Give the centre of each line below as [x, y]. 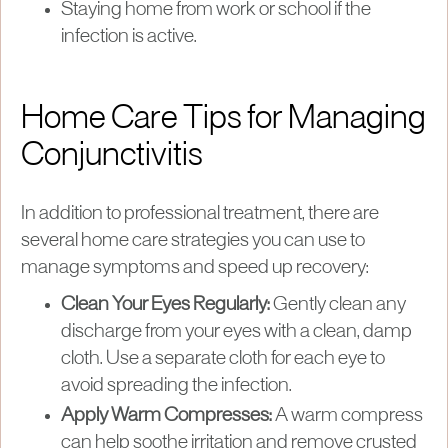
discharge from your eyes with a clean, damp [236, 331]
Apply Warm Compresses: [166, 415]
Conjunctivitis [112, 156]
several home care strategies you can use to [193, 240]
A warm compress [347, 415]
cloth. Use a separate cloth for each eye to [223, 358]
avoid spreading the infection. [176, 385]
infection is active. [129, 36]
